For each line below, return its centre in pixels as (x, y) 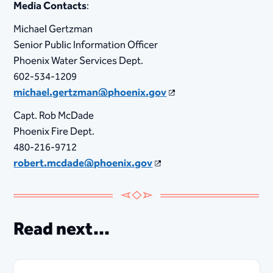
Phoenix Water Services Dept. (79, 61)
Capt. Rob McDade (54, 116)
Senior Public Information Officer (86, 45)
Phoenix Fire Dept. (54, 132)
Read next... (62, 230)
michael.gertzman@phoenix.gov (90, 93)
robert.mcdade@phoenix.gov (83, 164)
